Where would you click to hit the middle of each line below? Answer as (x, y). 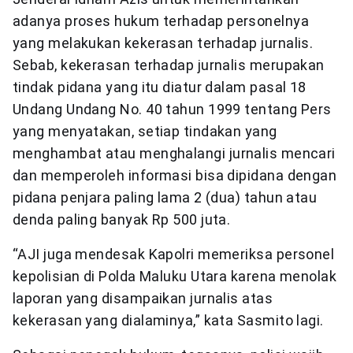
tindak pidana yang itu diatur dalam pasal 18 (160, 87)
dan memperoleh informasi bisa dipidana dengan (175, 175)
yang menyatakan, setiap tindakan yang (145, 131)
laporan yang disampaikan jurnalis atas (143, 298)
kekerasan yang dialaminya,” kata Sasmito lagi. (168, 320)
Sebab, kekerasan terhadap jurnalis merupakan (169, 65)
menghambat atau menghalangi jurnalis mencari (174, 153)
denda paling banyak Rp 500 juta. (122, 219)
